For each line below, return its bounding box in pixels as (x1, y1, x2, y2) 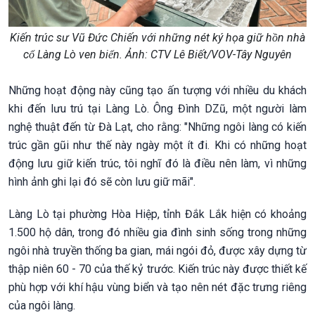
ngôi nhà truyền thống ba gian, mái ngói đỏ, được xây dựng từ (8, 244, 307, 258)
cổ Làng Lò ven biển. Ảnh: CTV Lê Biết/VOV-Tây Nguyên (23, 48, 292, 62)
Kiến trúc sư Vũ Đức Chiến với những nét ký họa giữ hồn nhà (10, 31, 305, 45)
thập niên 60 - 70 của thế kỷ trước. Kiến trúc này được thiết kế (8, 262, 307, 276)
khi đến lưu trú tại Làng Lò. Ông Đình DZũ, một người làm (8, 102, 307, 116)
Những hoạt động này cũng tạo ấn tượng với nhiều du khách (8, 84, 307, 98)
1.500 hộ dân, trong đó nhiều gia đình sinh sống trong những (8, 226, 307, 240)
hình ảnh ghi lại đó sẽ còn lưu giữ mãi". (8, 175, 195, 189)
